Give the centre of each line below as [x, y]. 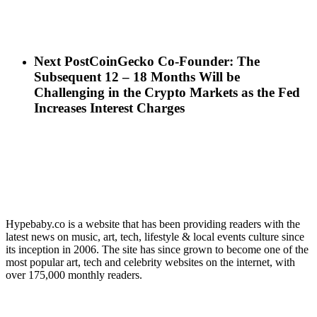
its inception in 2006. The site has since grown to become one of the [157, 250]
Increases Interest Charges [109, 108]
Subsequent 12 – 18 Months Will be [137, 77]
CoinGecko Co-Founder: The [174, 62]
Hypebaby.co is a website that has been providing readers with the [153, 224]
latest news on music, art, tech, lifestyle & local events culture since [155, 237]
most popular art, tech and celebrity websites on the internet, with [150, 263]
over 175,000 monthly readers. [74, 275]
